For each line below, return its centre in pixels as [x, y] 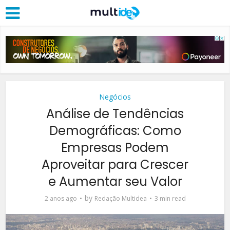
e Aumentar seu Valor [115, 181]
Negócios [115, 97]
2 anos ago [61, 198]
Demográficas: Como [115, 130]
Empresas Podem [115, 147]
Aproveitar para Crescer [115, 164]
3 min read [170, 198]
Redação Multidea [120, 198]
